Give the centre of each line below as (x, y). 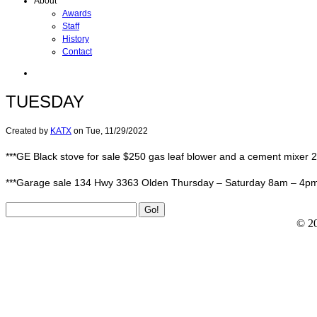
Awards (77, 13)
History (76, 39)
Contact (77, 52)
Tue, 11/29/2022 (117, 131)
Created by (28, 131)
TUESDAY (45, 101)
